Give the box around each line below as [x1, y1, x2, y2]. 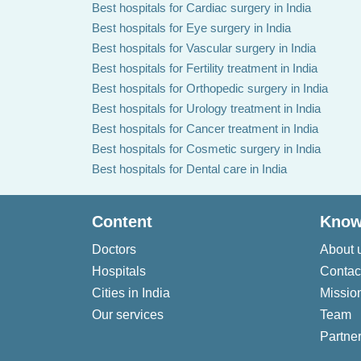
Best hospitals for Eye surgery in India [92, 21, 291, 35]
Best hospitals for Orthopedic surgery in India [92, 81, 328, 95]
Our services [92, 308, 164, 322]
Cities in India [92, 286, 170, 300]
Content [92, 213, 152, 230]
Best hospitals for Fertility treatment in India [92, 61, 317, 75]
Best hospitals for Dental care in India [92, 162, 287, 176]
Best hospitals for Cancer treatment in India [92, 122, 318, 135]
